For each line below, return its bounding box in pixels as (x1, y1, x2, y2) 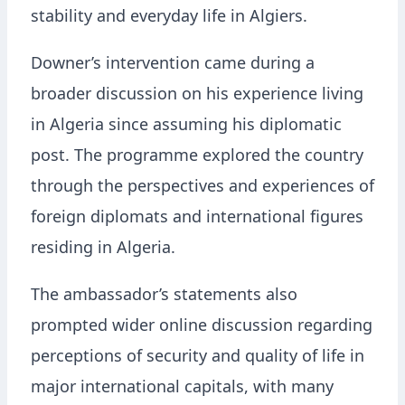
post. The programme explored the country (31, 149, 363, 166)
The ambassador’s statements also (31, 288, 297, 306)
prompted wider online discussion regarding (31, 319, 372, 336)
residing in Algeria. (31, 241, 175, 259)
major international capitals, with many (31, 381, 334, 398)
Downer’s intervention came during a (31, 57, 315, 74)
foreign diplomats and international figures (31, 211, 363, 228)
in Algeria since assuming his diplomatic (31, 118, 342, 136)
